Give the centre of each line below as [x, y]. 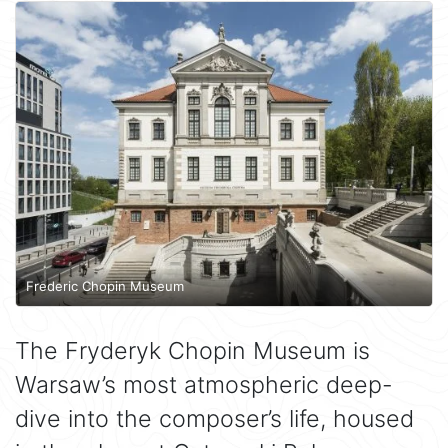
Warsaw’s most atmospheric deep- [204, 384]
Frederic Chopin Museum [105, 286]
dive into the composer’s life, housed [214, 418]
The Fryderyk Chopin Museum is [192, 350]
